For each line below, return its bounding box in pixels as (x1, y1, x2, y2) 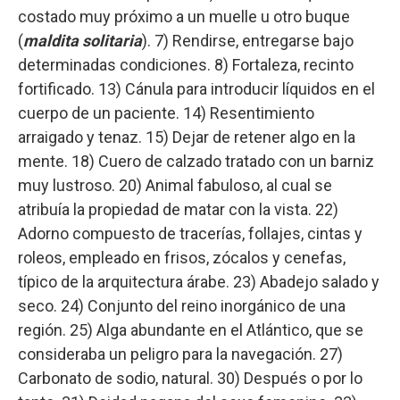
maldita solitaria (23, 31, 142, 51)
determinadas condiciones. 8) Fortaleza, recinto (18, 55, 354, 75)
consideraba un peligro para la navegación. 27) (18, 345, 343, 364)
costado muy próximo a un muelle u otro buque (18, 7, 350, 27)
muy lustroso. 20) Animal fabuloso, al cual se (18, 176, 332, 196)
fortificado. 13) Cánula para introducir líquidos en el (18, 79, 375, 99)
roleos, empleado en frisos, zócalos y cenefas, (18, 248, 346, 268)
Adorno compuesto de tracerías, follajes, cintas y (18, 224, 362, 244)
